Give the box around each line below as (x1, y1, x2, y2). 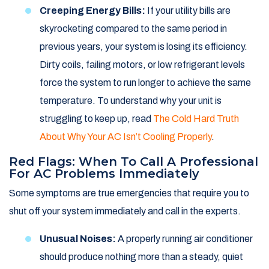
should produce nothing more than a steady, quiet (40, 252, 243, 262)
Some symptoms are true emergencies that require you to (9, 188, 249, 199)
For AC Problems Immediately (9, 166, 199, 181)
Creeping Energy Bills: (40, 5, 145, 16)
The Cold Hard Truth (153, 113, 239, 124)
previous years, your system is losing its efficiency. (40, 41, 247, 52)
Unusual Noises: (40, 234, 116, 244)
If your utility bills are (145, 5, 231, 16)
